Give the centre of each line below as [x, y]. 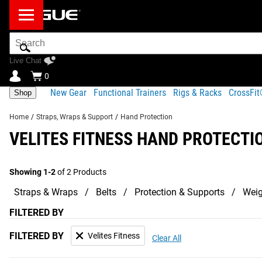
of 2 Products [81, 172]
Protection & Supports [180, 192]
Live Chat [25, 61]
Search [23, 37]
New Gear [68, 92]
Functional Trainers [130, 92]
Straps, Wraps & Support [75, 117]
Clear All [167, 238]
